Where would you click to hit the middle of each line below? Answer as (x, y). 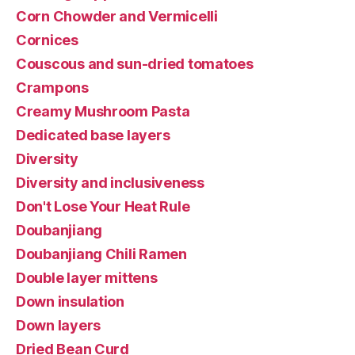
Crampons (52, 87)
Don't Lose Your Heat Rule (103, 206)
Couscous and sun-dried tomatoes (135, 63)
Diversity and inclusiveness (110, 182)
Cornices (47, 40)
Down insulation (70, 301)
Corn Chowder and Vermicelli (117, 16)
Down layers (59, 325)
